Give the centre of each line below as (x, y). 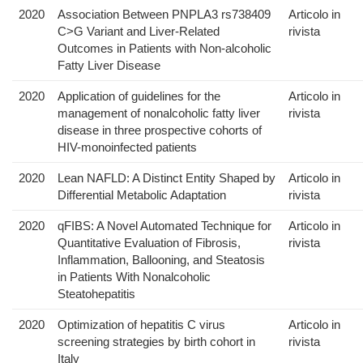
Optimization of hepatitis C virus (141, 325)
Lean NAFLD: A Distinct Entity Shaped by (167, 178)
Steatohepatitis (96, 294)
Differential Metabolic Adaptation (142, 195)
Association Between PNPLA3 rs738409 (164, 15)
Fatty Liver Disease (109, 66)
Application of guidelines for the (139, 96)
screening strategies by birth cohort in (156, 342)
